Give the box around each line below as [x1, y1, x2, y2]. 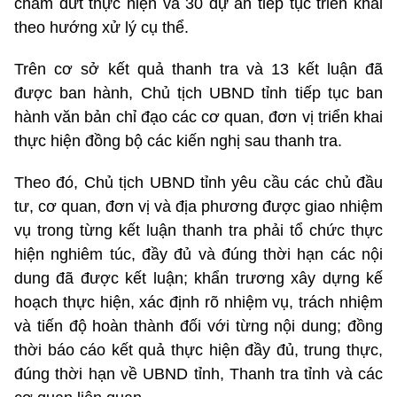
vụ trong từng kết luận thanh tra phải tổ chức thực [14, 221, 383, 239]
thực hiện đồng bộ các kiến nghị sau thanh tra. [14, 131, 342, 150]
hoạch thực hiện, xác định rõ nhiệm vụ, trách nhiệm [14, 292, 383, 311]
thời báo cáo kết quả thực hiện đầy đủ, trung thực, [14, 340, 383, 359]
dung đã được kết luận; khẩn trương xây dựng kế [14, 269, 383, 287]
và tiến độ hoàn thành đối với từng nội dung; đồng [14, 316, 383, 335]
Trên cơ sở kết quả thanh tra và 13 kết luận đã [14, 59, 383, 78]
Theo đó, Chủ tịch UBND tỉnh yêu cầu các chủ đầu [14, 173, 383, 191]
